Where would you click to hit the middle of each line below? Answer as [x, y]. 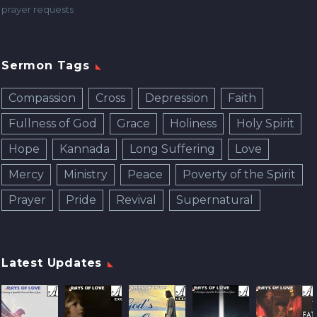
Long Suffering [172, 149]
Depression [177, 98]
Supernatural [215, 200]
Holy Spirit [265, 124]
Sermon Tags [46, 66]
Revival [136, 200]
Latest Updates [52, 263]
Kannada [85, 149]
